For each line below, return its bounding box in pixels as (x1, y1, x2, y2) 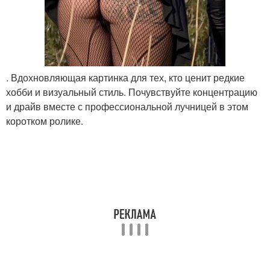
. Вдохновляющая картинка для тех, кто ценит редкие (6, 71, 245, 85)
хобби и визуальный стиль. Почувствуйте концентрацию (6, 85, 257, 99)
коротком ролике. (6, 114, 83, 128)
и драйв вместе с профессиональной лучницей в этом (6, 99, 248, 114)
